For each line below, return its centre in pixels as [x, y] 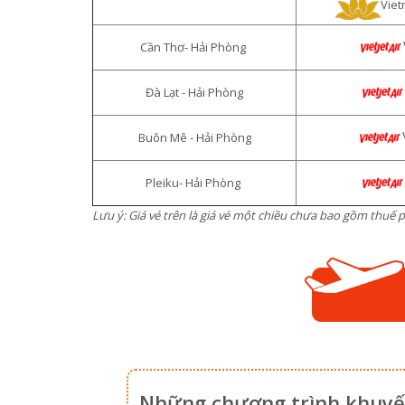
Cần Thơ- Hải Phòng [194, 47]
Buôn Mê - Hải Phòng [194, 137]
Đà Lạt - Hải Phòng [194, 92]
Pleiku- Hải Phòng [194, 183]
